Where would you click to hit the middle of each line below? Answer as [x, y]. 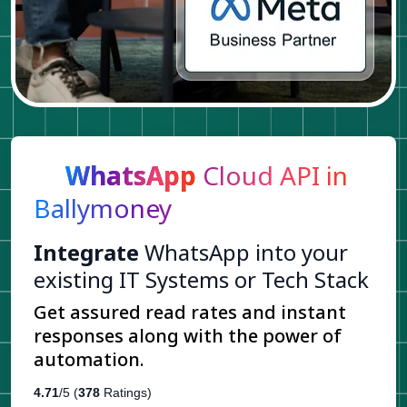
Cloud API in [272, 175]
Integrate [86, 252]
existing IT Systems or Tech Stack [201, 279]
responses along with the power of [188, 335]
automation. [89, 359]
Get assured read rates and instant [190, 312]
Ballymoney [103, 208]
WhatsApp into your [243, 252]
